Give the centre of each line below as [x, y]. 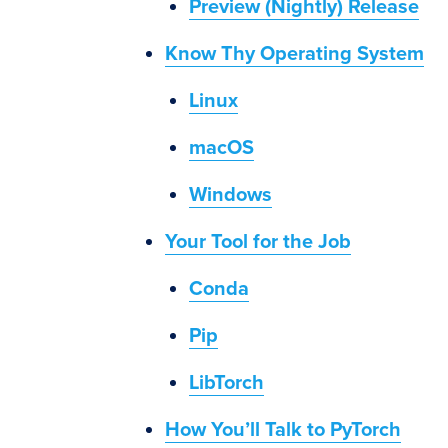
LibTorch [226, 383]
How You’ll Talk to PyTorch [283, 430]
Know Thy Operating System [294, 54]
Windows [230, 195]
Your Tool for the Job [258, 242]
